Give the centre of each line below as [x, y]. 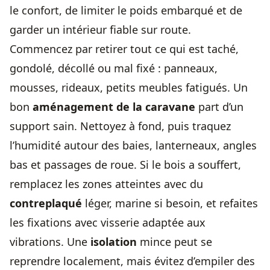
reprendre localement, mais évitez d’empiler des [132, 261]
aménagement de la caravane [114, 107]
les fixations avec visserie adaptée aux [108, 222]
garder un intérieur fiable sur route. [100, 30]
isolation [114, 242]
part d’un [219, 107]
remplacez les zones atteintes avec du [106, 184]
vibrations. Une [50, 242]
